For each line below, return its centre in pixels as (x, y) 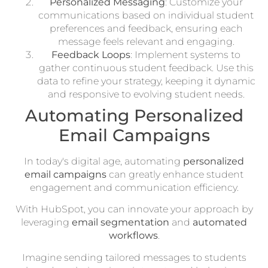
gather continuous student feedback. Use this (146, 68)
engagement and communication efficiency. (134, 187)
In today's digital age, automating (103, 161)
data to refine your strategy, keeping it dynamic (146, 81)
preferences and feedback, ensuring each (146, 28)
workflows (133, 236)
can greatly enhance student (175, 174)
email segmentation (121, 223)
